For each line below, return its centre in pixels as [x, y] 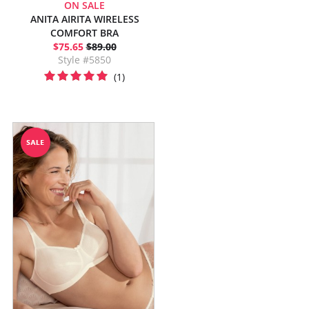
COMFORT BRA [84, 33]
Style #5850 [84, 60]
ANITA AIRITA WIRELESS [84, 19]
